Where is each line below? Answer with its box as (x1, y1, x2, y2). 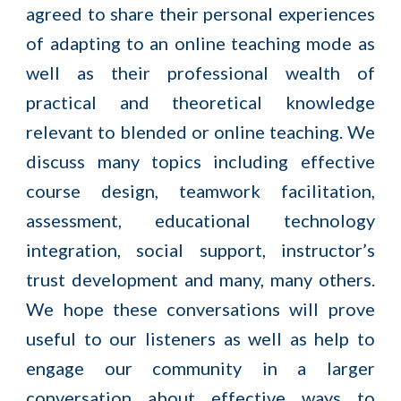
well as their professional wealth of (26, 62, 375, 83)
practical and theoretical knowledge (26, 91, 375, 113)
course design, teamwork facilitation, (26, 180, 375, 201)
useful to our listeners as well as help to (26, 328, 375, 349)
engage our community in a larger (26, 357, 375, 379)
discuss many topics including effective (26, 150, 375, 172)
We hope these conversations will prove (26, 298, 375, 320)
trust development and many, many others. (26, 269, 375, 290)
